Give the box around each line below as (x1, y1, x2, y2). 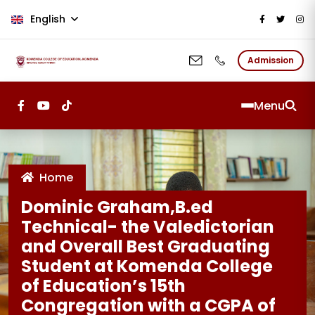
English (27, 12, 69, 26)
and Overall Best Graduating (21, 235, 270, 258)
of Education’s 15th (21, 274, 186, 297)
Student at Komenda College (21, 255, 273, 278)
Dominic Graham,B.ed (21, 195, 213, 219)
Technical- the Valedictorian (21, 215, 274, 238)
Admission (247, 54, 294, 66)
